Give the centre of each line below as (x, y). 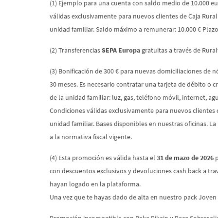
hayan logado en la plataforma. (95, 184)
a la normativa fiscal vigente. (91, 137)
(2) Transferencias (76, 50)
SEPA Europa (121, 50)
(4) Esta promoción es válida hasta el (103, 158)
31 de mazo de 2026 (185, 158)
